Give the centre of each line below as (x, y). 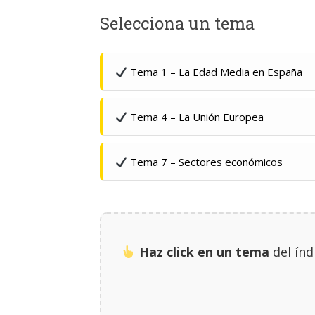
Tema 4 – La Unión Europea (196, 117)
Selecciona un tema (177, 23)
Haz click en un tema (205, 252)
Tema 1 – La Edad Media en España (215, 72)
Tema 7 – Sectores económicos (205, 162)
